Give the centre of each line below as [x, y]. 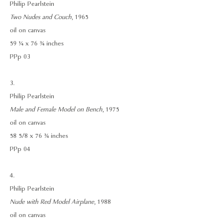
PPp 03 [20, 57]
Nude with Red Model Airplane [52, 202]
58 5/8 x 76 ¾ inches [39, 136]
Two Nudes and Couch [41, 17]
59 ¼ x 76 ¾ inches [37, 44]
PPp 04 [20, 149]
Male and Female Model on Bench [56, 109]
